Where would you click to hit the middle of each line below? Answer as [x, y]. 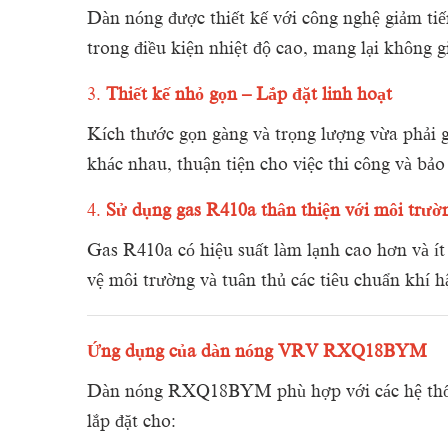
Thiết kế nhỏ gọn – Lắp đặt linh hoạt [249, 93]
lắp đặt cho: [131, 420]
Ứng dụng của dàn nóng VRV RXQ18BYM [257, 350]
